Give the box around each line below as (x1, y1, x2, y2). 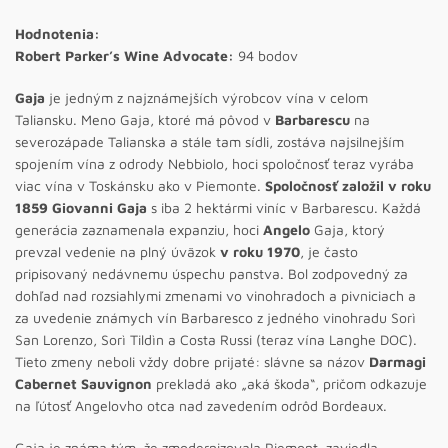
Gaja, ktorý (310, 221, 385, 238)
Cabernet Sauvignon (15, 375, 152, 392)
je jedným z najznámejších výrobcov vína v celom (45, 89, 368, 106)
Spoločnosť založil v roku (265, 177, 431, 194)
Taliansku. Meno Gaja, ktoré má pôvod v (15, 111, 275, 128)
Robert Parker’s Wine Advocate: (15, 47, 234, 64)
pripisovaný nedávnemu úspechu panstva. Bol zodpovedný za (15, 265, 408, 282)
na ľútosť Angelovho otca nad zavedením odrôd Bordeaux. (15, 397, 387, 414)
